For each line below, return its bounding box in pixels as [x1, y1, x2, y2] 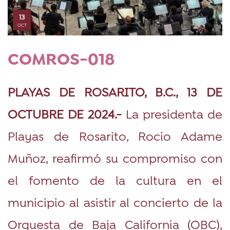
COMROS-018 [8, 53, 115, 68]
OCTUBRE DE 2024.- [8, 106, 122, 121]
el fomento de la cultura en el [8, 172, 222, 187]
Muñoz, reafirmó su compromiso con [8, 150, 222, 165]
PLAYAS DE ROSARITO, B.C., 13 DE [8, 84, 222, 99]
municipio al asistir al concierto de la [8, 194, 222, 209]
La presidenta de [122, 106, 222, 121]
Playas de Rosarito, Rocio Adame [8, 128, 222, 143]
